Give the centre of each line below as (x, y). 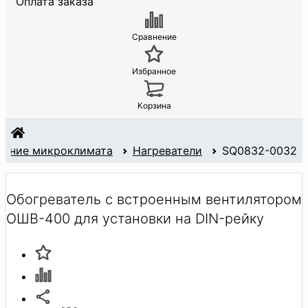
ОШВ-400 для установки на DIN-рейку (135, 218)
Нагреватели (167, 151)
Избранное (154, 71)
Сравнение (154, 37)
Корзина (154, 106)
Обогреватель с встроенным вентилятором (154, 199)
